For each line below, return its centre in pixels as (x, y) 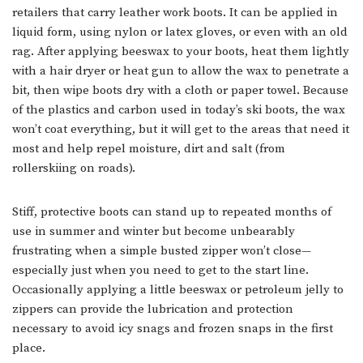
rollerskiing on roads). (75, 169)
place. (30, 348)
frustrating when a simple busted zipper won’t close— (162, 251)
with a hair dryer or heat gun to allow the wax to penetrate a (181, 71)
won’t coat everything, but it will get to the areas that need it (181, 130)
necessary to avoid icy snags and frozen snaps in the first (173, 329)
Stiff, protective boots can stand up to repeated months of (172, 212)
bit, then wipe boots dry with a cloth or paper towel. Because (180, 91)
